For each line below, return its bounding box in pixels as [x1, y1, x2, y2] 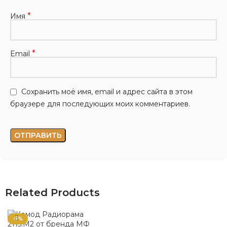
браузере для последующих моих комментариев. [10, 99, 190, 108]
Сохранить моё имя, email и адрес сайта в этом [21, 87, 193, 97]
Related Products [5, 186, 100, 199]
